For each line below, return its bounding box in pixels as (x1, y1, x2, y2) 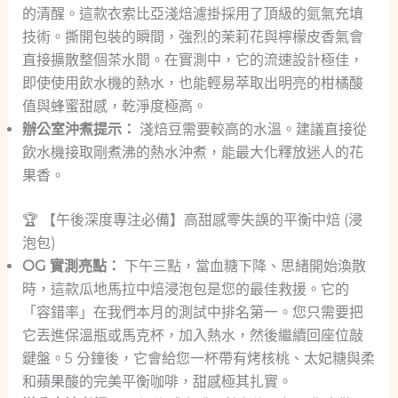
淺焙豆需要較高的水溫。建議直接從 (135, 121, 367, 139)
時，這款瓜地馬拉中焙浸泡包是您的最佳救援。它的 (21, 281, 349, 298)
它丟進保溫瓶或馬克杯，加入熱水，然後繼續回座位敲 (21, 327, 363, 345)
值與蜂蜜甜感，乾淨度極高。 (21, 98, 207, 115)
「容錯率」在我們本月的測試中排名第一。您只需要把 (21, 304, 363, 322)
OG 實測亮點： (21, 258, 121, 275)
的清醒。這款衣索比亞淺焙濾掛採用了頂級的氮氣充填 (21, 5, 363, 23)
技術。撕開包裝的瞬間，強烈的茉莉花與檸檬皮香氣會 (21, 28, 363, 46)
